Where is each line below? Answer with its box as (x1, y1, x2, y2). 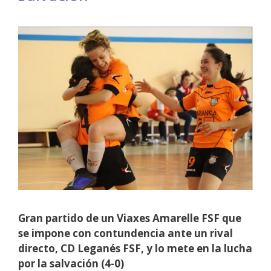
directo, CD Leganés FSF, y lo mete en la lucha (18, 241, 252, 256)
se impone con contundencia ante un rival (18, 226, 233, 241)
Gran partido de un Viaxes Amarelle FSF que (18, 211, 241, 226)
